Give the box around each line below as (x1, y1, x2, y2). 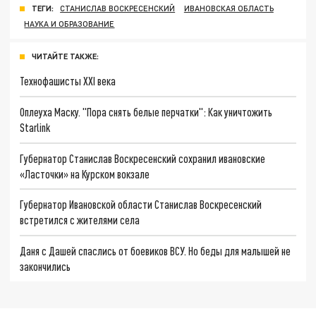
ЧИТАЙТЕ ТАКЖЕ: (32, 51, 99, 61)
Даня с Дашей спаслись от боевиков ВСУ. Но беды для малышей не (20, 243, 291, 257)
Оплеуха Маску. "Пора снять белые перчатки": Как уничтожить (20, 104, 273, 119)
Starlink (20, 120, 51, 134)
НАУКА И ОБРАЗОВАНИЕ (24, 19, 115, 29)
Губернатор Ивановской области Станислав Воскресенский (20, 197, 262, 212)
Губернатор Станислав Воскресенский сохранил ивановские (20, 151, 266, 165)
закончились (20, 259, 71, 273)
